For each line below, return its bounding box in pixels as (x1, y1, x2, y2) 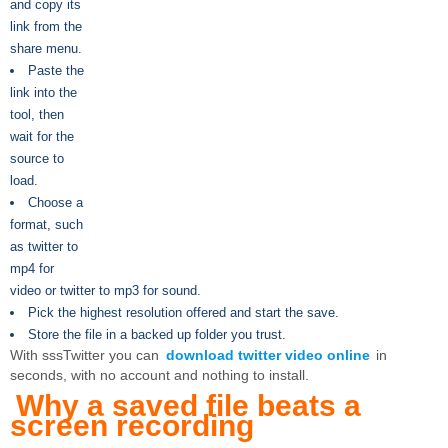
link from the (10, 19, 82, 34)
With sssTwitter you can (10, 348, 163, 363)
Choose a (28, 195, 83, 210)
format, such (10, 217, 83, 232)
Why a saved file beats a (16, 389, 361, 422)
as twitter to (10, 239, 78, 254)
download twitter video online (165, 348, 370, 363)
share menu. (10, 41, 82, 56)
